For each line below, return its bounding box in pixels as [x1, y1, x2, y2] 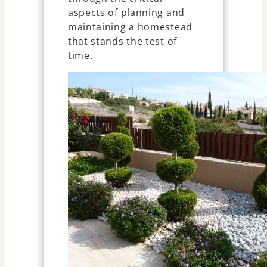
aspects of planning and [67, 6, 185, 20]
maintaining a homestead [67, 20, 193, 34]
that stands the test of [67, 35, 177, 48]
